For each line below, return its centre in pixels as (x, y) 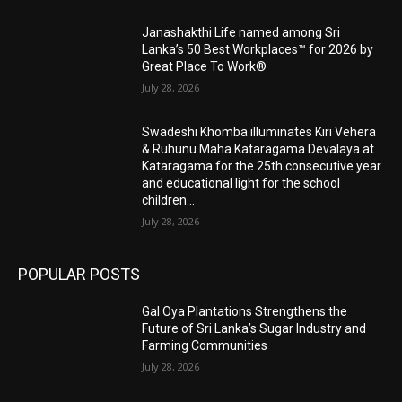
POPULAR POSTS (79, 275)
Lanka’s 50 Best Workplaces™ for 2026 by (258, 49)
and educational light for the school (241, 184)
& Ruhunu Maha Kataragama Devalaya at (258, 149)
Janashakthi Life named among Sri (241, 32)
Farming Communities (205, 346)
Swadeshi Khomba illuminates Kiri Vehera (259, 132)
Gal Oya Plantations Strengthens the (245, 312)
